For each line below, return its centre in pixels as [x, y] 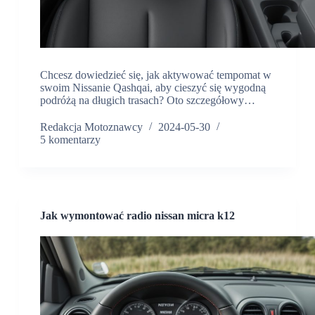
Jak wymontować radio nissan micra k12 [137, 216]
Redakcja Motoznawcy [91, 127]
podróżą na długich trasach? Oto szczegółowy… [147, 101]
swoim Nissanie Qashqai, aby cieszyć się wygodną [153, 88]
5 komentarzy [70, 140]
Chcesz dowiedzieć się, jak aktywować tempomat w [155, 75]
